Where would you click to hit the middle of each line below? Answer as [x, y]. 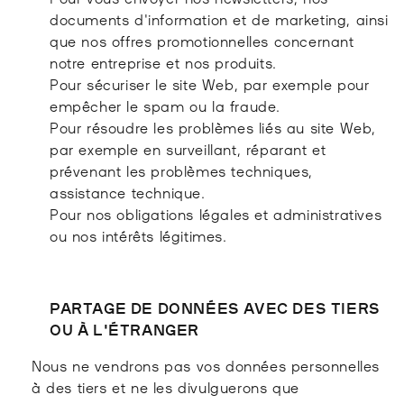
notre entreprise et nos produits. [163, 62]
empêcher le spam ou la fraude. [165, 105]
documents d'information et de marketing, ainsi [219, 18]
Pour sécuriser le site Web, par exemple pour [210, 83]
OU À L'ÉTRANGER [125, 329]
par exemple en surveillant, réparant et [188, 148]
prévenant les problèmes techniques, [182, 170]
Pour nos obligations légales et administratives [216, 213]
